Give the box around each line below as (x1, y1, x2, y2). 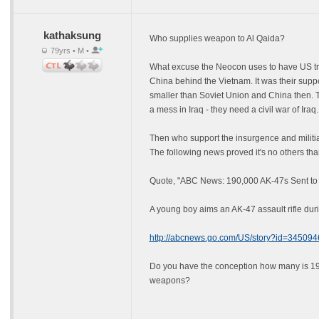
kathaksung (43, 29, 101, 41)
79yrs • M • (48, 46, 91, 55)
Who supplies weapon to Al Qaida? (149, 33, 285, 43)
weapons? (149, 276, 190, 286)
